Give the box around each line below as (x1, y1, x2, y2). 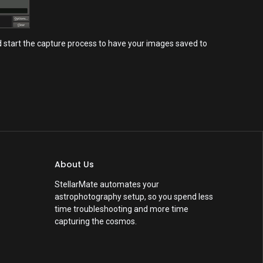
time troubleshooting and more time (55, 204, 189, 214)
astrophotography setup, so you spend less (55, 192, 214, 202)
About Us (55, 159, 95, 171)
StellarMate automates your (55, 180, 160, 190)
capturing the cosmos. (55, 217, 137, 227)
